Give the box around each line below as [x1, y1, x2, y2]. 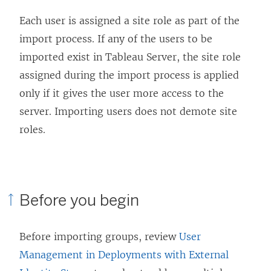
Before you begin [19, 190, 139, 210]
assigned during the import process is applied [19, 68, 239, 81]
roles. [19, 123, 45, 135]
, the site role [177, 50, 241, 63]
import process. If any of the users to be [19, 32, 212, 45]
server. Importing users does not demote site [19, 105, 237, 117]
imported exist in [19, 50, 105, 63]
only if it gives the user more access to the [19, 87, 224, 99]
